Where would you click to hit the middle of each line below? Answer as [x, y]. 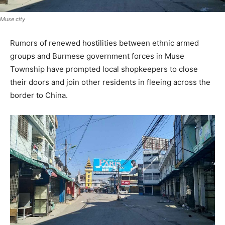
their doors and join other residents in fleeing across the [110, 82]
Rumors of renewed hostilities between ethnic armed [104, 43]
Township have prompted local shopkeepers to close [104, 69]
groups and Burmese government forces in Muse [97, 56]
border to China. [39, 95]
